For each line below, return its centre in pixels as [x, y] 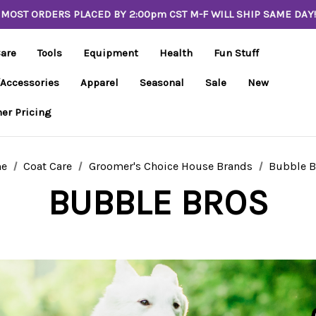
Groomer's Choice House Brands [170, 166]
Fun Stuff [236, 53]
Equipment [111, 53]
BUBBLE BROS [158, 203]
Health [176, 53]
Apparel [99, 83]
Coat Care [48, 166]
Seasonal [162, 83]
